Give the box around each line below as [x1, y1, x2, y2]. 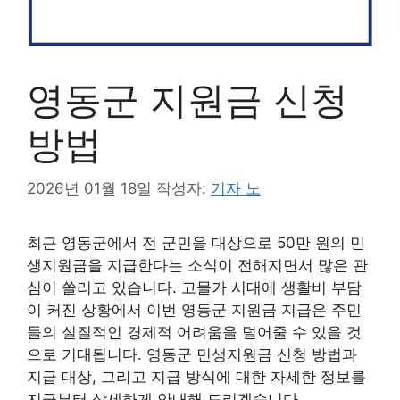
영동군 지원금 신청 [27, 77, 348, 122]
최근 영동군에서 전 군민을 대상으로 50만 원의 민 [27, 233, 365, 252]
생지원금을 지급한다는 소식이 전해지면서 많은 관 [27, 255, 368, 274]
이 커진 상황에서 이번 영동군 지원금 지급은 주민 [27, 300, 362, 319]
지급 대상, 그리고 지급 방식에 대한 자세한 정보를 [27, 367, 366, 386]
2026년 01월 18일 [27, 179, 152, 197]
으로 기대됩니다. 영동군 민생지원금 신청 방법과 [27, 345, 357, 363]
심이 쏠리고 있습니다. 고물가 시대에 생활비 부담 [27, 278, 362, 296]
